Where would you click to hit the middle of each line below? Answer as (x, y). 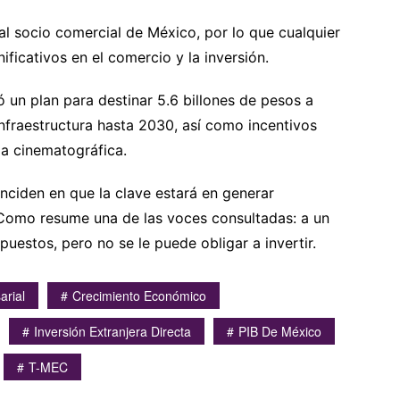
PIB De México (280, 331)
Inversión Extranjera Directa (112, 331)
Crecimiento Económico (139, 295)
